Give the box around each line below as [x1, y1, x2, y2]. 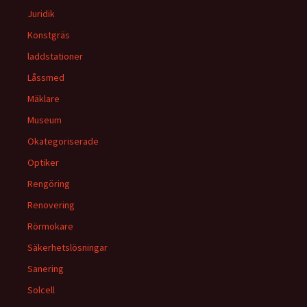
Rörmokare [27, 220, 73, 232]
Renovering [27, 199, 75, 211]
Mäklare [27, 93, 60, 105]
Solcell [27, 284, 55, 296]
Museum [27, 114, 62, 126]
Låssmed [27, 71, 64, 84]
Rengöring [27, 177, 70, 190]
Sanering [27, 262, 64, 275]
